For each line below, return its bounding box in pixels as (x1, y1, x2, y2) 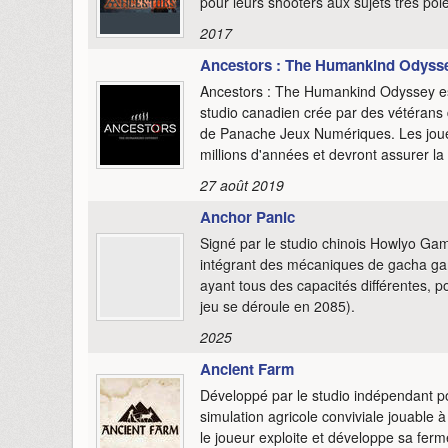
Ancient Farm (200, 357, 294, 380)
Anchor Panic (200, 205, 295, 228)
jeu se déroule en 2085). (200, 295, 355, 316)
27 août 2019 (200, 174, 284, 195)
